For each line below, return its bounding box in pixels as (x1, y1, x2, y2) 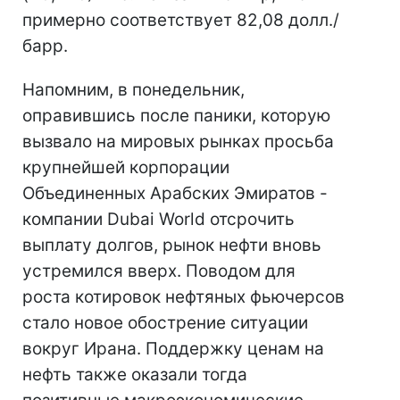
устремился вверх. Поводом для (22, 261, 296, 281)
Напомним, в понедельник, (22, 79, 245, 100)
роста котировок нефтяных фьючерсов (22, 287, 345, 307)
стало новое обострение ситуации (22, 312, 308, 333)
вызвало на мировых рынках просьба (22, 131, 334, 152)
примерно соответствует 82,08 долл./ (22, 10, 339, 30)
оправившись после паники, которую (22, 105, 330, 126)
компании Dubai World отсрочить (22, 209, 295, 229)
